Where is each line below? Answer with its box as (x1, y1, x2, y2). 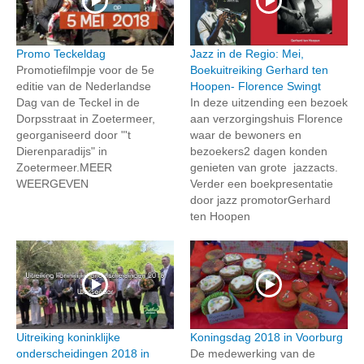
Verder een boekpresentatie (190, 176, 333, 190)
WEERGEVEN (16, 176, 89, 190)
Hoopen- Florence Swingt (190, 79, 321, 93)
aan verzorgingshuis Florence (190, 111, 343, 125)
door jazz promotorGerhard (190, 193, 331, 206)
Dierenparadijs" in (16, 144, 107, 158)
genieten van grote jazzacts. (190, 160, 338, 174)
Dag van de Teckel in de (16, 95, 140, 109)
